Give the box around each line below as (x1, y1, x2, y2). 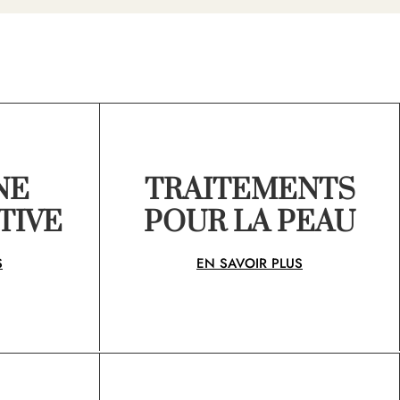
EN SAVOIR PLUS (196, 253, 303, 273)
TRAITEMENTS (144, 172, 355, 210)
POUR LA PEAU (144, 204, 355, 242)
